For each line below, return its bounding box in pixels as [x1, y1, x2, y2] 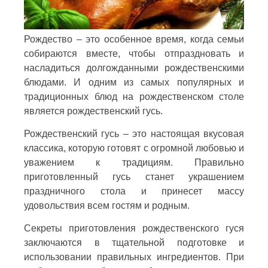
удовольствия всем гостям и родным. [24, 200, 190, 211]
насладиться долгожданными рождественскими [24, 62, 244, 73]
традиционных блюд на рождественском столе [24, 91, 244, 102]
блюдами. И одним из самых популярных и [24, 77, 244, 87]
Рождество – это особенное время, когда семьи [24, 33, 244, 44]
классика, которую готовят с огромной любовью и [24, 142, 244, 153]
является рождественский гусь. [24, 105, 163, 116]
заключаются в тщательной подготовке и [24, 237, 244, 248]
